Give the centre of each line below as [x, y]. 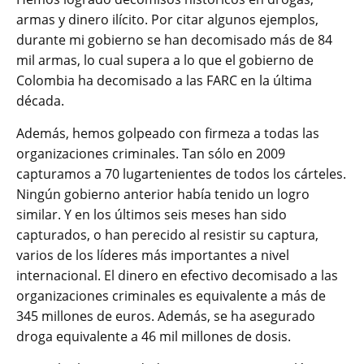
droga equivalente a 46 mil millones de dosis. [154, 336]
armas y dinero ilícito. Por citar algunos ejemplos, [167, 19]
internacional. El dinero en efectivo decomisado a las [177, 275]
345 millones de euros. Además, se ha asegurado [166, 316]
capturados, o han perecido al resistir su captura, [167, 234]
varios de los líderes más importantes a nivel [153, 255]
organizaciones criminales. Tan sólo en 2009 [151, 153]
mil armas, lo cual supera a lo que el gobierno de [165, 60]
